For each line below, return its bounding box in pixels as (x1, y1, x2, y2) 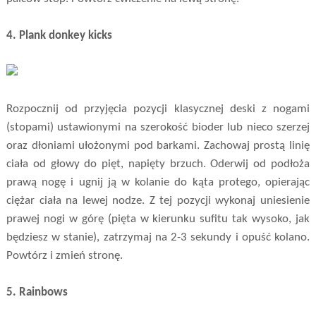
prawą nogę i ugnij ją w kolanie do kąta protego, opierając (6, 176, 310, 188)
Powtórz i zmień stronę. (6, 249, 123, 262)
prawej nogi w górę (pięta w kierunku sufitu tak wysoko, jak (6, 212, 310, 225)
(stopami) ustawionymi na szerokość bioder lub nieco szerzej (6, 121, 310, 133)
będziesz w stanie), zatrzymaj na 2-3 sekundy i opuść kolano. (6, 231, 310, 243)
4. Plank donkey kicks (6, 29, 112, 42)
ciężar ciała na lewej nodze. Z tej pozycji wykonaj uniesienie (6, 194, 310, 207)
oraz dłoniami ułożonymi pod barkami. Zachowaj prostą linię (6, 139, 310, 152)
